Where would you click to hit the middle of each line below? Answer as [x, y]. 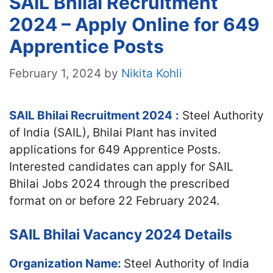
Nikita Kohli [152, 73]
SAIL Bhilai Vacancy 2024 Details [121, 235]
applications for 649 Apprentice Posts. [115, 149]
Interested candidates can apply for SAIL [121, 166]
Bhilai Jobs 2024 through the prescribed [119, 183]
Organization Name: [66, 264]
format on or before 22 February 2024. [114, 200]
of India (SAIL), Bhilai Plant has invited [113, 132]
